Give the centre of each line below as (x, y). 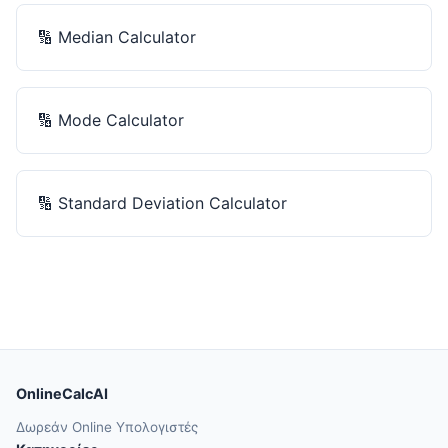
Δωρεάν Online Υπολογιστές (107, 426)
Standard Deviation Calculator (172, 202)
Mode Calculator (121, 119)
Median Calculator (127, 36)
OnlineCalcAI (62, 393)
